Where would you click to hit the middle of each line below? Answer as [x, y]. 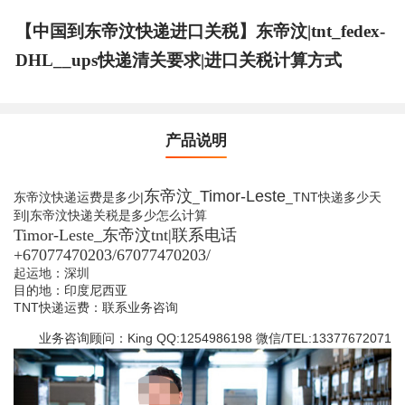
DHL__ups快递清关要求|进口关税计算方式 [178, 61]
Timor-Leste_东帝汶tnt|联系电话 [125, 235]
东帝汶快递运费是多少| [78, 198]
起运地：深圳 [51, 273]
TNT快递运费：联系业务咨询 [95, 308]
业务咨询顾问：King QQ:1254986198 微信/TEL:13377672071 [215, 339]
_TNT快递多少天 [333, 198]
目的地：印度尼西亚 [70, 291]
